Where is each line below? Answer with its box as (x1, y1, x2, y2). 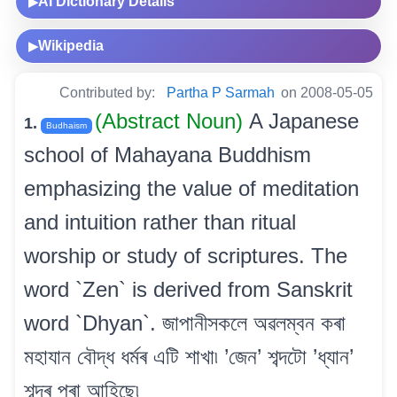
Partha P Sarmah (167, 84, 275, 100)
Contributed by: (59, 84, 159, 100)
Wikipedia (38, 37, 104, 53)
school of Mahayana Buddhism (24, 142, 311, 167)
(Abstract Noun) (95, 108, 249, 133)
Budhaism (46, 120, 87, 130)
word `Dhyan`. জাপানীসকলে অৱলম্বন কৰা (24, 310, 346, 335)
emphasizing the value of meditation (24, 175, 359, 200)
